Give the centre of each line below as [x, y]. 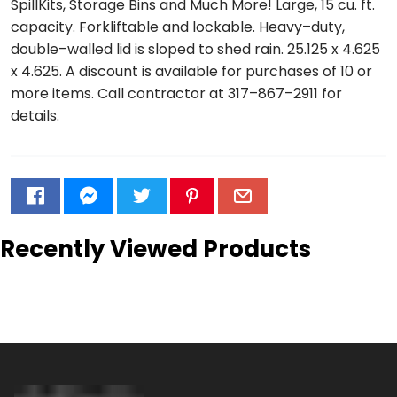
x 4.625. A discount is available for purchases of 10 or [191, 71]
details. [35, 115]
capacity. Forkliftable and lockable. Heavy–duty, [178, 27]
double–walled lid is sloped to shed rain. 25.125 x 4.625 [195, 49]
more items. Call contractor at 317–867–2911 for [176, 93]
